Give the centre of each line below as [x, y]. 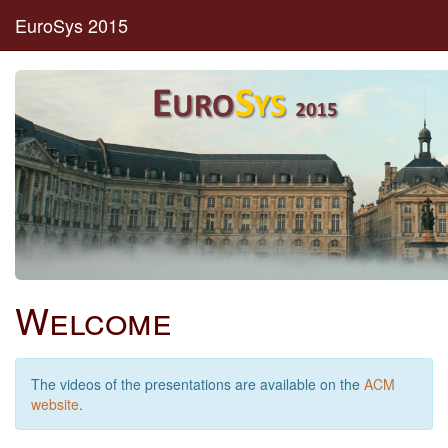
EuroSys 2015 [71, 25]
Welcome [93, 319]
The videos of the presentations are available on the [197, 384]
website [55, 404]
